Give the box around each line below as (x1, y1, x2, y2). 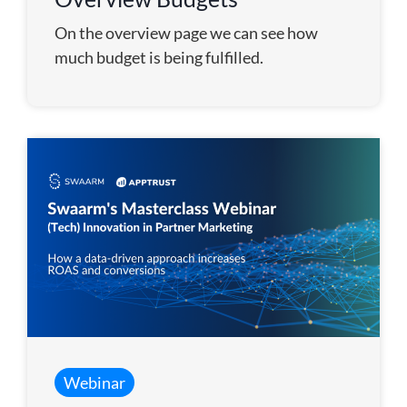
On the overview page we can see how (55, 23, 318, 44)
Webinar (64, 372, 125, 392)
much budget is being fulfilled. (55, 47, 263, 68)
